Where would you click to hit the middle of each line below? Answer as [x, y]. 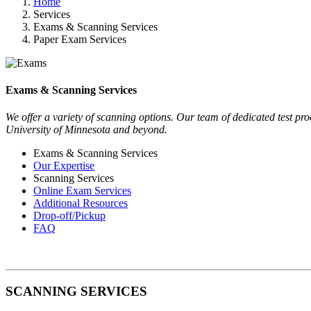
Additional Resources [81, 203]
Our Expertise [64, 166]
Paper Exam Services [80, 39]
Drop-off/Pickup [69, 216]
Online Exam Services [82, 191]
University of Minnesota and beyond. [86, 130]
